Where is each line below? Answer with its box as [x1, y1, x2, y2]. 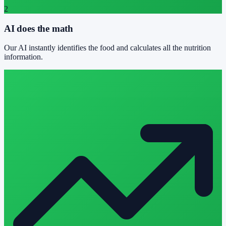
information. [4, 52, 43, 62]
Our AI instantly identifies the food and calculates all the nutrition [4, 43, 211, 52]
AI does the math [4, 23, 74, 34]
